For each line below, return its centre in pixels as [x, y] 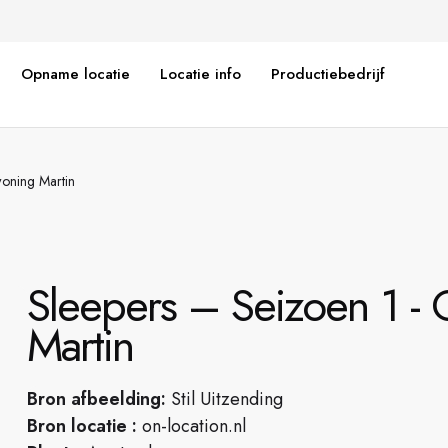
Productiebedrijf [327, 73]
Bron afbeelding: [97, 398]
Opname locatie [75, 73]
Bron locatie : [82, 425]
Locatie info [200, 73]
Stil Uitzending [225, 398]
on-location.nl [192, 425]
